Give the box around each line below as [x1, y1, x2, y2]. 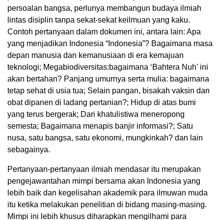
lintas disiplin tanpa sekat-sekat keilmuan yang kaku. [7, 16, 190, 25]
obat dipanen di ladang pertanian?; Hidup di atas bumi [7, 98, 196, 107]
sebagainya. [7, 145, 50, 154]
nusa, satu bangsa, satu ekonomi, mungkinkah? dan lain [7, 134, 203, 142]
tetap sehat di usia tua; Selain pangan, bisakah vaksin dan [7, 86, 210, 95]
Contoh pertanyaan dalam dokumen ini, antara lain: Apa [7, 27, 201, 36]
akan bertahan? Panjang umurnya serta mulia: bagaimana [7, 75, 209, 83]
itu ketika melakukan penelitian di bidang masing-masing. [7, 200, 207, 209]
